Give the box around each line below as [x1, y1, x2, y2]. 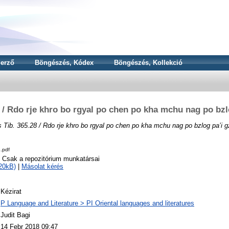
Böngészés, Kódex [35, 59, 94, 66]
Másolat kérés [21, 163, 63, 171]
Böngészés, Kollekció [114, 59, 182, 66]
